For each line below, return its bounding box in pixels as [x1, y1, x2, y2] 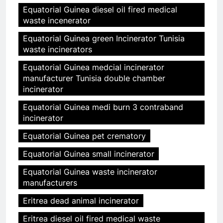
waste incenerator [23, 15, 91, 26]
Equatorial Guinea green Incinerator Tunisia [23, 33, 185, 44]
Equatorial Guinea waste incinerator [23, 167, 157, 177]
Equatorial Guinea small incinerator [23, 149, 154, 159]
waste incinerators [23, 44, 92, 55]
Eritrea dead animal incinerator [23, 196, 139, 206]
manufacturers [23, 178, 77, 188]
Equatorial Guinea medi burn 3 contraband [23, 102, 183, 112]
